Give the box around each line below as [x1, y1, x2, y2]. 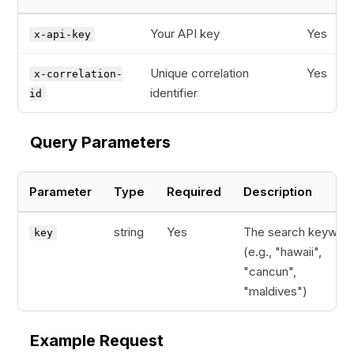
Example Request [30, 331, 164, 350]
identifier [150, 85, 198, 100]
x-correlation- [33, 68, 122, 80]
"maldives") [243, 284, 307, 299]
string [114, 224, 144, 239]
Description [243, 184, 312, 199]
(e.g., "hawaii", [243, 244, 322, 259]
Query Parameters [30, 133, 171, 152]
